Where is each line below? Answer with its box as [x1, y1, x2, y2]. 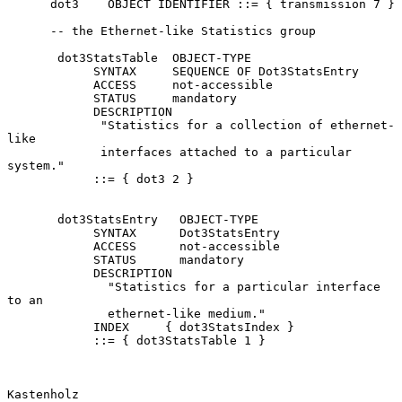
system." [7, 158, 65, 172]
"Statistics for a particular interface [7, 279, 108, 293]
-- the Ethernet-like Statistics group [7, 23, 50, 38]
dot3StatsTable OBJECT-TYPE [7, 50, 57, 65]
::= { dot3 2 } [7, 171, 93, 186]
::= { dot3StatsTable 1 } [7, 333, 93, 347]
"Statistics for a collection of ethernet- [7, 118, 100, 132]
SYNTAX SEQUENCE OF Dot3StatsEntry [7, 64, 93, 78]
